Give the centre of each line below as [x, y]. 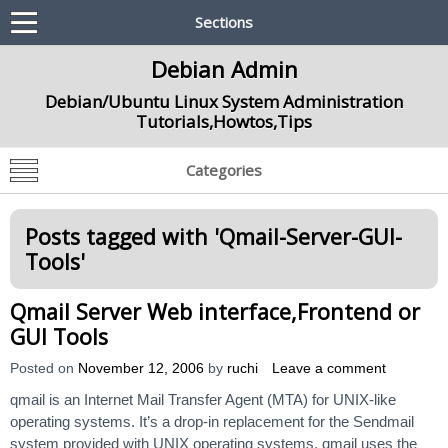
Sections [224, 22]
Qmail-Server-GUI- [310, 236]
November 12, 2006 [141, 368]
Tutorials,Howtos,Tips [224, 121]
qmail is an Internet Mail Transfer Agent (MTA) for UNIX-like [203, 399]
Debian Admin [224, 69]
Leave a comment [329, 368]
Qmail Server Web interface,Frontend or [215, 311]
